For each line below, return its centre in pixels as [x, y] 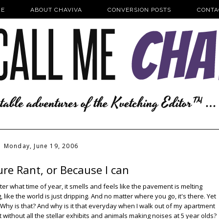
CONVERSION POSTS [140, 10]
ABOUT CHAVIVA [56, 10]
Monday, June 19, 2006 [41, 146]
